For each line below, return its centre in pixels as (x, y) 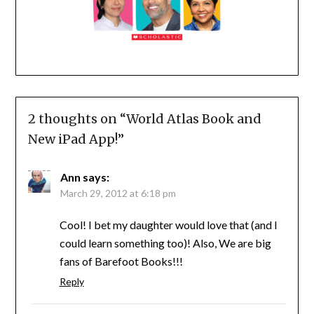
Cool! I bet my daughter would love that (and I (168, 224)
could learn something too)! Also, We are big (165, 243)
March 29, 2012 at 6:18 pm (118, 193)
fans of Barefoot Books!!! (121, 261)
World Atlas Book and (193, 118)
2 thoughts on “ (77, 118)
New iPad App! (73, 139)
